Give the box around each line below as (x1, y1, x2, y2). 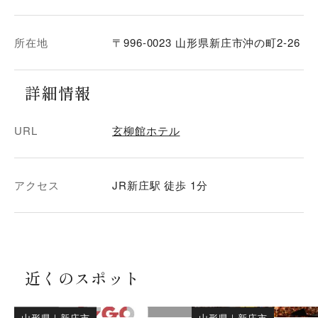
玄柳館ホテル (112, 123, 180, 138)
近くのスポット (25, 266, 141, 289)
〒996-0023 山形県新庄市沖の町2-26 (112, 35, 300, 50)
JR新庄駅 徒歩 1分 (112, 177, 208, 192)
